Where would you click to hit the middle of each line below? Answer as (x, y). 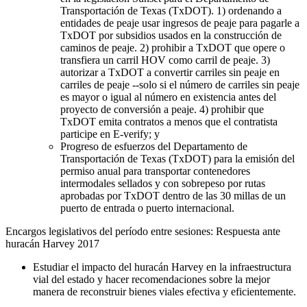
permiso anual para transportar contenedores (155, 171)
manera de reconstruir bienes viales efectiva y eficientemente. (164, 291)
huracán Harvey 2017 (52, 243)
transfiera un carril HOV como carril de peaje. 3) (165, 60)
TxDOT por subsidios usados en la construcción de (171, 35)
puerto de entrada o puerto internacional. (147, 208)
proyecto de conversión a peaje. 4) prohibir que (162, 109)
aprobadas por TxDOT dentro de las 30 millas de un (173, 195)
